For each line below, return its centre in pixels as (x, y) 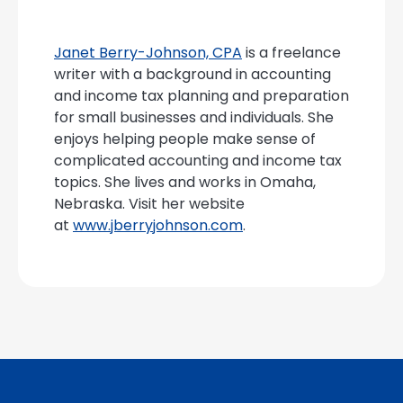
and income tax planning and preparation (201, 96)
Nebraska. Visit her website (149, 204)
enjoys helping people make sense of (185, 139)
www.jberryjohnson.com (158, 226)
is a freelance (291, 53)
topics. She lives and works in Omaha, (185, 183)
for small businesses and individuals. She (194, 118)
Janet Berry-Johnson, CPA (148, 53)
